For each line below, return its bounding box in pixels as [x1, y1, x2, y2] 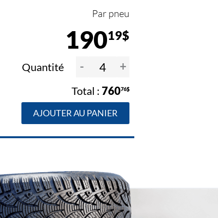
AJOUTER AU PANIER [33, 108, 118, 119]
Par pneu [91, 7, 129, 20]
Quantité [21, 60, 66, 74]
